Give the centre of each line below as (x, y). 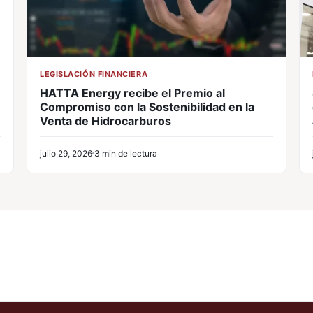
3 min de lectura (126, 154)
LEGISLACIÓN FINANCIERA (94, 74)
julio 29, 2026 (66, 154)
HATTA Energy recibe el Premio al (132, 93)
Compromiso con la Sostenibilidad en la (147, 107)
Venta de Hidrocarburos (105, 121)
